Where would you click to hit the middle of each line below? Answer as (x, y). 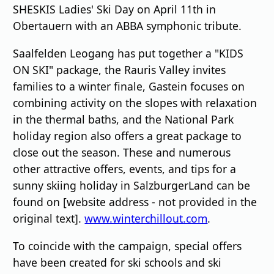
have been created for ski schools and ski (117, 262)
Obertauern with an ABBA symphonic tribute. (128, 26)
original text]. (49, 218)
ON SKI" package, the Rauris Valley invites (120, 69)
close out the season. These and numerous (122, 152)
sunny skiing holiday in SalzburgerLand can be (132, 185)
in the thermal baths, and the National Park (124, 119)
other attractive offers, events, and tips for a (125, 168)
